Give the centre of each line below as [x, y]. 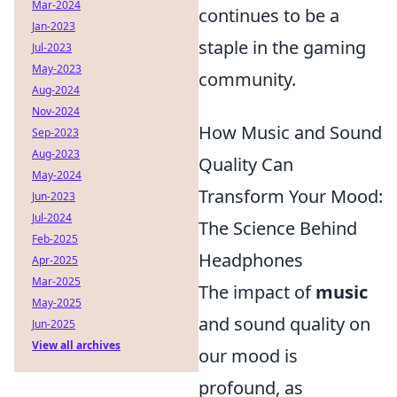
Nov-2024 [56, 111]
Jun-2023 [54, 196]
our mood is [248, 356]
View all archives [76, 345]
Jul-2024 [52, 218]
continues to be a [269, 16]
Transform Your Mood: [291, 196]
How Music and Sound [290, 132]
